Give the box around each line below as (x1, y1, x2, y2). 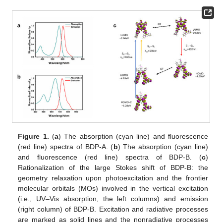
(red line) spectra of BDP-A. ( (18, 143, 113, 151)
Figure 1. (18, 132, 49, 141)
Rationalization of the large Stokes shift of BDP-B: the (18, 164, 208, 172)
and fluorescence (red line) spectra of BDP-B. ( (18, 153, 202, 162)
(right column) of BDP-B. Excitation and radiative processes (18, 205, 208, 214)
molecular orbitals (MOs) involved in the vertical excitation (18, 184, 208, 193)
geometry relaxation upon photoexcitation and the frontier (18, 174, 208, 182)
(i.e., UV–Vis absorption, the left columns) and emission (18, 195, 208, 203)
